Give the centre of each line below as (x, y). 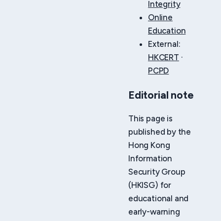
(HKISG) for (150, 185)
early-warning (154, 212)
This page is (150, 119)
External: (164, 44)
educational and (159, 199)
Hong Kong (149, 145)
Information (150, 159)
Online (160, 17)
